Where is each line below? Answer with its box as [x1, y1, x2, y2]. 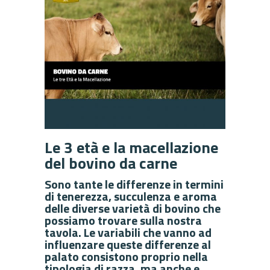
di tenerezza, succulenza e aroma [45, 186, 217, 206]
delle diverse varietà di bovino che [45, 198, 221, 218]
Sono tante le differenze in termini [45, 174, 224, 193]
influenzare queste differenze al [45, 234, 211, 254]
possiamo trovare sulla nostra [45, 210, 202, 230]
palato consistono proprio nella [45, 246, 208, 266]
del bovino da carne [45, 151, 177, 175]
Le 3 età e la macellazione [45, 135, 218, 159]
